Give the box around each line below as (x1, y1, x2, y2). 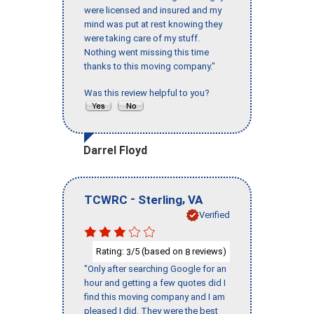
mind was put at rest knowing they (84, 19, 222, 30)
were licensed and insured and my (84, 5, 221, 16)
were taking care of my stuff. (84, 33, 200, 44)
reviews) (190, 245, 226, 257)
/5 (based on (131, 245, 185, 257)
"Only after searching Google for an (84, 264, 226, 275)
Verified (199, 209, 230, 220)
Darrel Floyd (83, 144, 147, 158)
